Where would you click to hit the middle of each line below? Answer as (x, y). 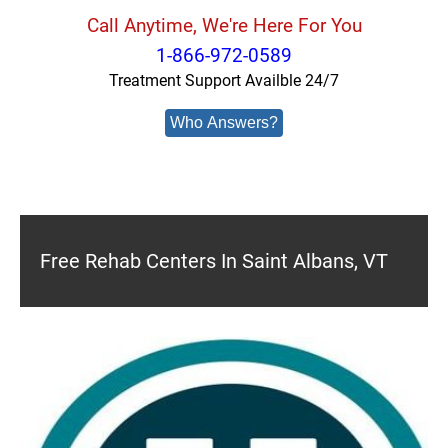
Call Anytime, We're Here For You (224, 25)
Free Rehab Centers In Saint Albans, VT (214, 261)
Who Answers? (224, 122)
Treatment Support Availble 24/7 (224, 80)
